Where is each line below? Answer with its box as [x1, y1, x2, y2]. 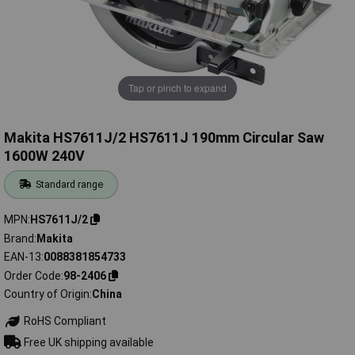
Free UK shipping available [21, 335, 154, 349]
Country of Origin [4, 288, 90, 301]
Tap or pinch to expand [128, 81, 227, 95]
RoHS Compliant [21, 315, 106, 328]
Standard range [36, 178, 104, 191]
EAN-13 [4, 250, 41, 264]
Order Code [4, 269, 61, 282]
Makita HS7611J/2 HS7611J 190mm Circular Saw [4, 129, 324, 147]
